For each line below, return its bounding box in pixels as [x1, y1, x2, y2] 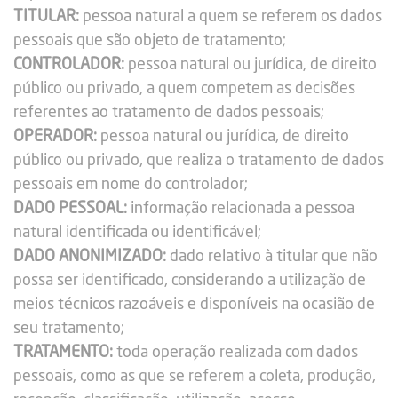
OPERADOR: [13, 129, 97, 145]
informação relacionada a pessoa [127, 201, 354, 217]
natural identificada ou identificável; [13, 225, 261, 241]
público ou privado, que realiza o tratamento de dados [13, 153, 384, 169]
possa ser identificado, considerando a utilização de [13, 273, 366, 289]
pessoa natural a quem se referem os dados [79, 9, 382, 25]
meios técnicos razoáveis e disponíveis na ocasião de [13, 297, 375, 313]
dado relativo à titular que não [166, 249, 378, 265]
